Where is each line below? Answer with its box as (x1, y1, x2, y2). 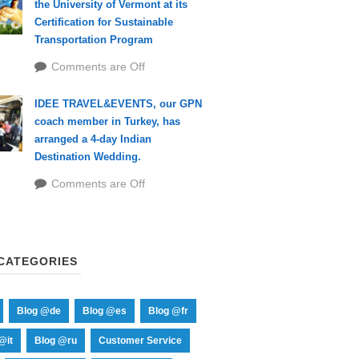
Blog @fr (147, 305, 188, 317)
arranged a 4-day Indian (34, 133, 151, 145)
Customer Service (98, 335, 182, 346)
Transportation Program (34, 34, 153, 46)
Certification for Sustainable (34, 16, 173, 28)
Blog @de (16, 305, 61, 317)
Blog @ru (34, 335, 77, 346)
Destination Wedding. (34, 151, 141, 163)
